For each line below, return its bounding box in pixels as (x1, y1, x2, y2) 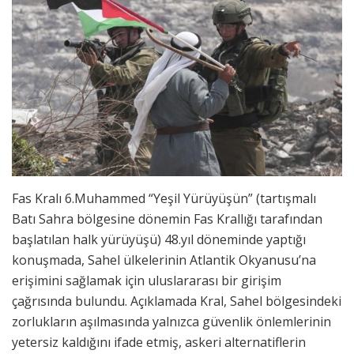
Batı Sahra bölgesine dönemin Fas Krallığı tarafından (12, 210, 322, 228)
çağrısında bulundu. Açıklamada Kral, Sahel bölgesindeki (12, 292, 341, 311)
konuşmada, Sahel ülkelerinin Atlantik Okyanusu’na (12, 251, 316, 269)
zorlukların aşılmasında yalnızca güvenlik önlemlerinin (12, 313, 331, 331)
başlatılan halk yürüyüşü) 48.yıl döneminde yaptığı (12, 231, 306, 249)
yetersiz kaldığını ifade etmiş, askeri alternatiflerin (12, 333, 306, 352)
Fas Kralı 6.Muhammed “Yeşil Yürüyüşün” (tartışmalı (12, 190, 316, 208)
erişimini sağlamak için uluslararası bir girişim (12, 272, 281, 290)
